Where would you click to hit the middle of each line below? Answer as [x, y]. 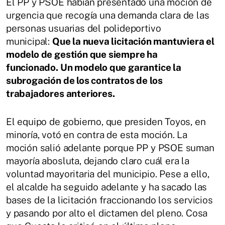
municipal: [29, 41]
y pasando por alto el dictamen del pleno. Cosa [107, 213]
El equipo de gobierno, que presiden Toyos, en [106, 121]
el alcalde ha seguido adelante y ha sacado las [107, 187]
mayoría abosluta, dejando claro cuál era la [98, 160]
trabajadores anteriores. [61, 93]
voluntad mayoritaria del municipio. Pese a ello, [108, 174]
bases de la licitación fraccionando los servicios [109, 200]
